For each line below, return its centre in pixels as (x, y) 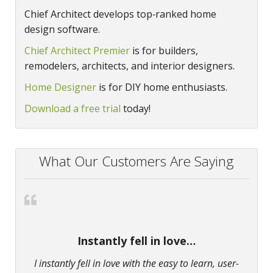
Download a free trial (73, 108)
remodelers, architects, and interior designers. (129, 66)
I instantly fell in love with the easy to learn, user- (136, 263)
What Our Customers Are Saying (136, 161)
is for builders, (164, 50)
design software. (62, 29)
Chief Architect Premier (77, 50)
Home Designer (60, 87)
